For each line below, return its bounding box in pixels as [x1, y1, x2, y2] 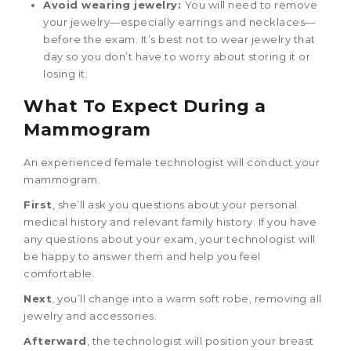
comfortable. [24, 266, 95, 280]
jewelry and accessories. [24, 309, 157, 322]
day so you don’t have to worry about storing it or [43, 49, 310, 63]
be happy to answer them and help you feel [24, 249, 261, 262]
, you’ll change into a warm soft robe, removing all [52, 291, 322, 305]
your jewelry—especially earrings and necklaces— [43, 15, 316, 28]
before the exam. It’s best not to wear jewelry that [43, 32, 316, 45]
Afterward [24, 334, 87, 347]
